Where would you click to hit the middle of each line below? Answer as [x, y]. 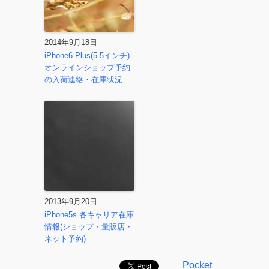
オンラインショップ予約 [87, 68]
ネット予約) [65, 239]
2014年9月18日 [71, 42]
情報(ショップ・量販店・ [89, 227]
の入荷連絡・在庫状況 [83, 80]
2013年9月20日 [71, 201]
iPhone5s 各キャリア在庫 [89, 215]
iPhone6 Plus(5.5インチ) [87, 56]
